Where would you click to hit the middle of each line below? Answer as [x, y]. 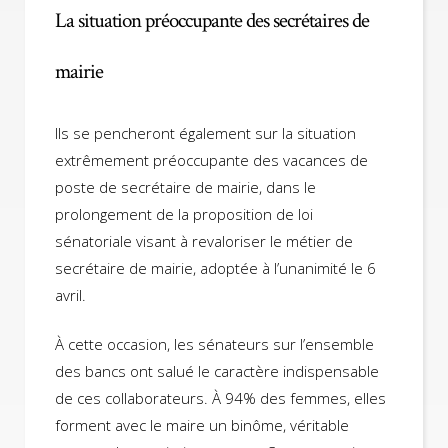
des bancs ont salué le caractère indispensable [217, 371]
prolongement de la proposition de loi [184, 213]
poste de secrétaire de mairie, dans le [185, 186]
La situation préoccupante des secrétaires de [212, 21]
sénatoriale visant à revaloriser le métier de [204, 240]
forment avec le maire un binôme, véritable [202, 425]
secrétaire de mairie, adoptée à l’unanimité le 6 [215, 267]
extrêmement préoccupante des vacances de [211, 159]
